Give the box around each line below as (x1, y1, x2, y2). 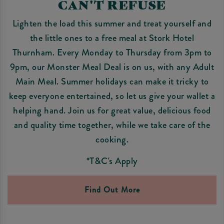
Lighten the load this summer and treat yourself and (12, 16, 212, 30)
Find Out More (84, 183, 140, 195)
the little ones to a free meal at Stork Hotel (29, 30, 194, 44)
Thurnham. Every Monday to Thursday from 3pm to (12, 45, 212, 59)
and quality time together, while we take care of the (13, 117, 210, 131)
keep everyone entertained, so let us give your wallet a (8, 88, 215, 102)
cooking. (95, 132, 128, 146)
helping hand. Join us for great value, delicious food (13, 103, 211, 117)
